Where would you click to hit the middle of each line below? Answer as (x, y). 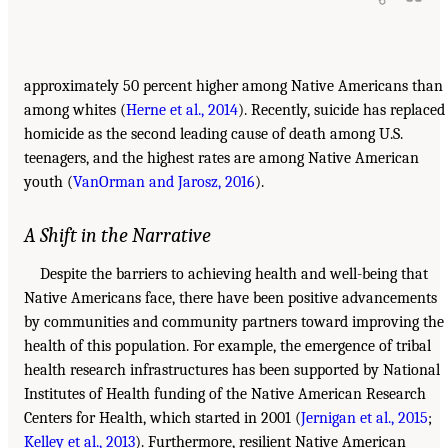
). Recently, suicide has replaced (341, 110)
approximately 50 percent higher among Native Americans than (233, 86)
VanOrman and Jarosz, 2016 (164, 182)
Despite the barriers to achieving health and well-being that (234, 274)
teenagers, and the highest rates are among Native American (221, 158)
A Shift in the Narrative (117, 236)
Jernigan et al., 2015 (364, 418)
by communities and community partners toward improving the (234, 322)
